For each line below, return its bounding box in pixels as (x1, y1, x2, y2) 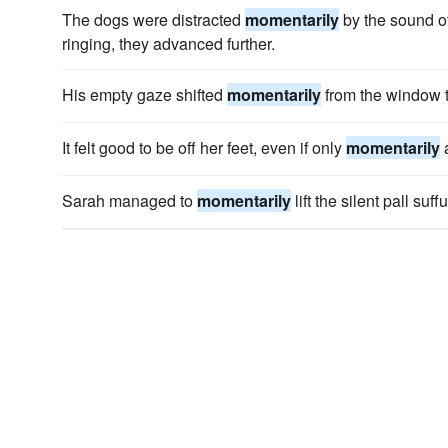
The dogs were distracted (62, 8, 245, 31)
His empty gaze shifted (62, 83, 227, 106)
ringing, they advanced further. (62, 32, 275, 55)
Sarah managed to (62, 189, 197, 212)
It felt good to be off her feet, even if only (62, 136, 346, 159)
